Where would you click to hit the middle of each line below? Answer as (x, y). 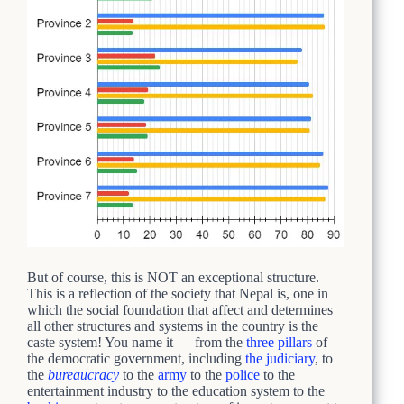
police (243, 374)
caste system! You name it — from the (137, 342)
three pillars (279, 342)
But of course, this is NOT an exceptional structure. (173, 277)
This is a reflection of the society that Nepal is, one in (178, 293)
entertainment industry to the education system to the (176, 390)
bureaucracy (83, 374)
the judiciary (280, 358)
